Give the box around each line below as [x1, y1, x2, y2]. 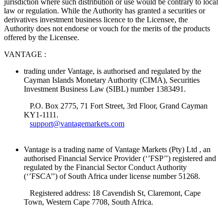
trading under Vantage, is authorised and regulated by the [24, 67, 201, 76]
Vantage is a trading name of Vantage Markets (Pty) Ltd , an [24, 145, 211, 154]
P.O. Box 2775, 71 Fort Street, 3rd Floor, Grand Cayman [30, 102, 208, 111]
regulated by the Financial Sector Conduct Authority [24, 163, 187, 172]
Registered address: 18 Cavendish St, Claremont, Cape [30, 189, 201, 198]
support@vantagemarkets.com [30, 119, 124, 128]
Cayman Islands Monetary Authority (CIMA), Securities [24, 76, 200, 85]
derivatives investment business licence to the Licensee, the [4, 15, 188, 24]
